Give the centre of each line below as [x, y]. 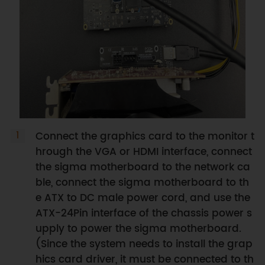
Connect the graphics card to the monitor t [145, 136]
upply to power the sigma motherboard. [138, 229]
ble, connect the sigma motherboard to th [142, 182]
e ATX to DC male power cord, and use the [143, 198]
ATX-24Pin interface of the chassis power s [143, 213]
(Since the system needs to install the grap [144, 244]
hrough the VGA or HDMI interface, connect [143, 152]
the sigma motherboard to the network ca [143, 167]
